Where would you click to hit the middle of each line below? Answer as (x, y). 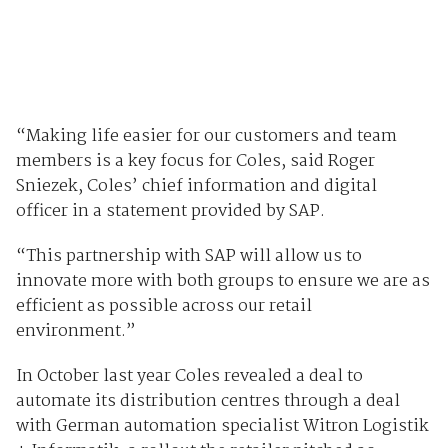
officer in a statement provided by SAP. (170, 212)
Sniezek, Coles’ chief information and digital (196, 187)
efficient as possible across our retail (163, 307)
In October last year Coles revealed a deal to (189, 377)
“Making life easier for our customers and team (206, 137)
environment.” (75, 332)
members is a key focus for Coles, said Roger (195, 162)
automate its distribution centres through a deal (207, 402)
